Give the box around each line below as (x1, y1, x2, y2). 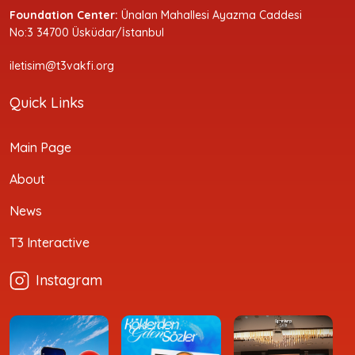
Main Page (10, 139, 71, 155)
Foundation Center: (10, 7, 118, 22)
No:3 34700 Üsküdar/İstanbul (10, 25, 164, 40)
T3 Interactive (10, 234, 90, 250)
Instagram (36, 270, 102, 289)
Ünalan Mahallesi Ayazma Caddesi (118, 7, 302, 22)
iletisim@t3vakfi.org (10, 58, 114, 73)
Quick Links (10, 93, 84, 112)
